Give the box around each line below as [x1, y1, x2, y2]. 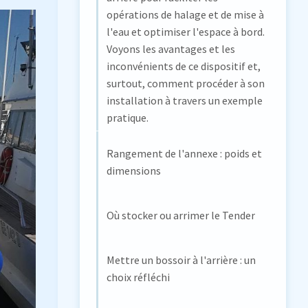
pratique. [107, 111, 148, 125]
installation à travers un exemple [107, 93, 263, 108]
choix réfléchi [107, 270, 170, 285]
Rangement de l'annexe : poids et [107, 146, 262, 160]
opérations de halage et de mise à [107, 8, 264, 22]
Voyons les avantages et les [107, 42, 235, 56]
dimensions [107, 164, 161, 177]
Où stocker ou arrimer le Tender [107, 208, 255, 223]
